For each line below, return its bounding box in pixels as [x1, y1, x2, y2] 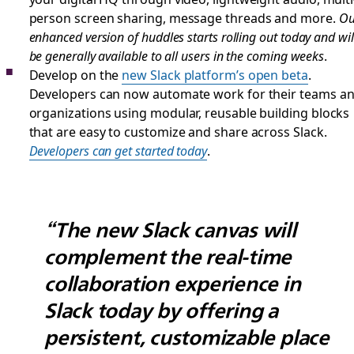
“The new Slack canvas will [44, 218, 296, 242]
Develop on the [28, 65, 122, 84]
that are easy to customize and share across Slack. [28, 122, 327, 141]
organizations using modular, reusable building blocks [28, 103, 350, 122]
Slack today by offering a [44, 299, 278, 322]
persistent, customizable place [44, 326, 330, 349]
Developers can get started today [28, 141, 207, 160]
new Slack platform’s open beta [122, 65, 308, 84]
